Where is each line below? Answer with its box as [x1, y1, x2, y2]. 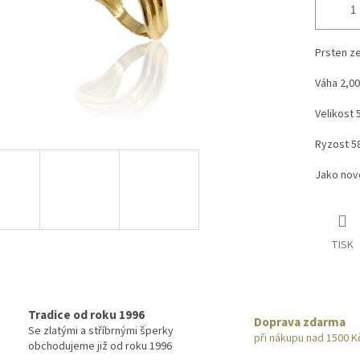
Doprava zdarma [254, 313, 346, 332]
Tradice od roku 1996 [28, 305, 145, 324]
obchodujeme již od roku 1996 [28, 337, 172, 354]
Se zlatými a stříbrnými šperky [28, 322, 174, 339]
